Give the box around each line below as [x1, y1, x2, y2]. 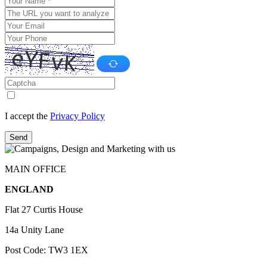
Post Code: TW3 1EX [5, 245, 88, 256]
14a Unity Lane [5, 225, 64, 235]
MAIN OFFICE [5, 164, 66, 175]
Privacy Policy [50, 111, 105, 122]
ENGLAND [5, 184, 54, 195]
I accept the [5, 111, 50, 122]
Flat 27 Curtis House [5, 204, 83, 215]
